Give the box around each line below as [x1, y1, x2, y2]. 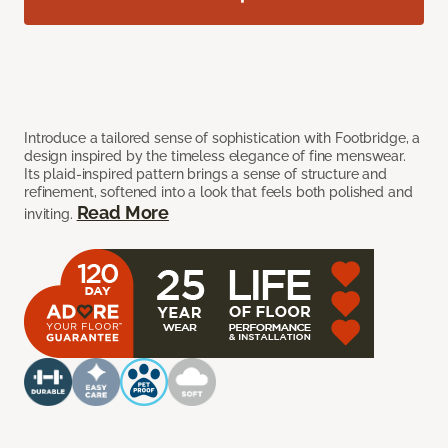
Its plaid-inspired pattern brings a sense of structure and [24, 166, 387, 183]
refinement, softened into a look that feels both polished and [24, 184, 413, 201]
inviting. [24, 206, 77, 223]
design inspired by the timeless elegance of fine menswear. [24, 148, 406, 165]
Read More [76, 202, 169, 224]
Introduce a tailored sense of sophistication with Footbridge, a [24, 130, 421, 147]
